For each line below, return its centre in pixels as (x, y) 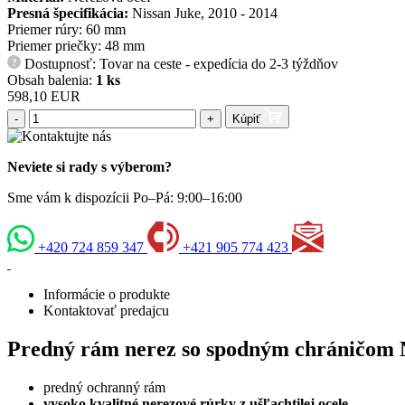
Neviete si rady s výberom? (89, 167)
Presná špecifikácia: (68, 13)
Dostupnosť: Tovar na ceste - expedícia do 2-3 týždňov (179, 63)
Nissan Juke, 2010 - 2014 (205, 13)
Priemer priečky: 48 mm (76, 45)
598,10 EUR (44, 96)
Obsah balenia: (52, 80)
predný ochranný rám (104, 388)
